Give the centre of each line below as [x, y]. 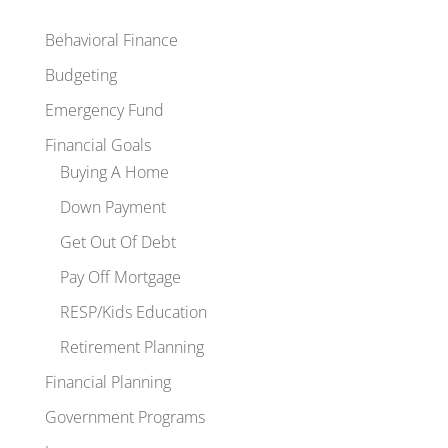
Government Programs [124, 417]
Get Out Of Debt [117, 242]
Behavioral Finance [111, 40]
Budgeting [80, 75]
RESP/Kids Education [133, 312]
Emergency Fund [104, 110]
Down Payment [112, 207]
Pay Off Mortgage [120, 277]
